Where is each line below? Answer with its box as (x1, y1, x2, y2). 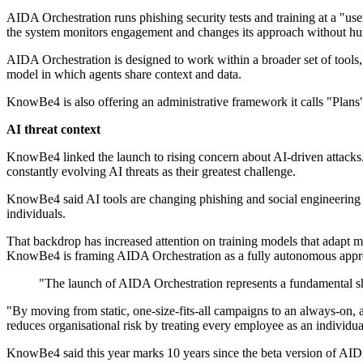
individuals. (6, 207, 66, 221)
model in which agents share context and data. (6, 67, 241, 82)
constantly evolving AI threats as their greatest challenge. (6, 164, 296, 179)
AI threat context (6, 122, 100, 137)
